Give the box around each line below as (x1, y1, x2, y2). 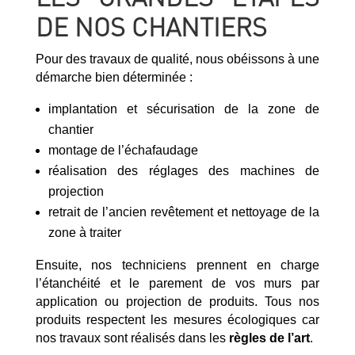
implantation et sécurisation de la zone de (48, 102, 320, 116)
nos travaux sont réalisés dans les (35, 331, 229, 345)
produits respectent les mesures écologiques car (35, 313, 320, 327)
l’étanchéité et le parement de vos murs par (35, 277, 320, 291)
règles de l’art (228, 331, 310, 345)
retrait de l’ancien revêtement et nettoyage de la (48, 205, 320, 219)
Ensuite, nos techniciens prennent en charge (35, 258, 320, 273)
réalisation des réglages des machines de (48, 164, 320, 178)
